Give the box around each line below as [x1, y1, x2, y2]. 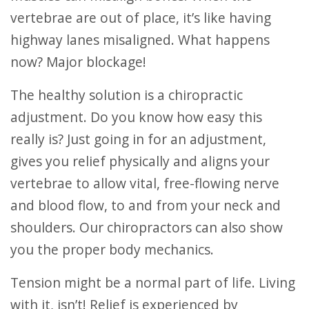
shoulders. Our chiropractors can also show [10, 218, 283, 237]
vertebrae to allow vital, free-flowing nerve [10, 174, 279, 192]
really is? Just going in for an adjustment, [10, 130, 266, 148]
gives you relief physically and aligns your [10, 152, 270, 170]
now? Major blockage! [10, 52, 146, 71]
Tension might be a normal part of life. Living [10, 273, 19, 292]
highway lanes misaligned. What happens [10, 30, 270, 49]
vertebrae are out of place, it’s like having [10, 8, 271, 27]
